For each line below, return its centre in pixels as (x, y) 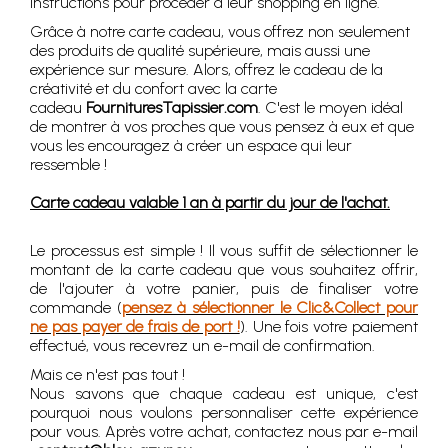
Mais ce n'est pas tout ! (107, 375)
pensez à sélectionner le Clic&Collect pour (270, 308)
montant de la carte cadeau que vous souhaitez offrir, (224, 270)
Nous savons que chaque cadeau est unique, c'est (224, 394)
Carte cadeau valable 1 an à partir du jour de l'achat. (210, 203)
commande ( (76, 308)
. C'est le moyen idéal (330, 108)
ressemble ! (68, 165)
